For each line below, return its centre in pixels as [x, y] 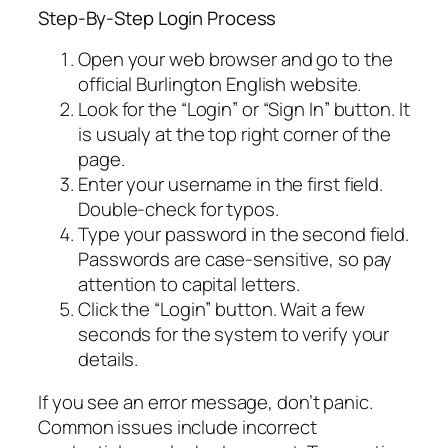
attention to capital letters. [189, 283]
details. [108, 358]
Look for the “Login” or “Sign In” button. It [244, 108]
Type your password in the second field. [244, 233]
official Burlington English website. [220, 83]
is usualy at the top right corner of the [234, 133]
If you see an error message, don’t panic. [205, 402]
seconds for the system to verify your [234, 333]
